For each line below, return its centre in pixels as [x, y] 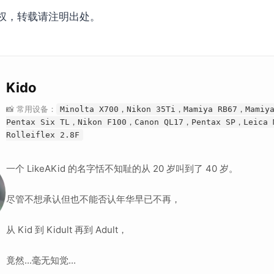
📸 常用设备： [31, 109]
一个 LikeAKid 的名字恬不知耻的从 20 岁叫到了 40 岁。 [122, 168]
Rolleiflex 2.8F [43, 135]
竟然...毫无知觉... [41, 260]
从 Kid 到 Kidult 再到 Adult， [67, 229]
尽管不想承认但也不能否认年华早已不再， [93, 199]
